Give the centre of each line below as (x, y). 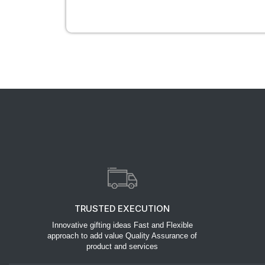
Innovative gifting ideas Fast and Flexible (122, 225)
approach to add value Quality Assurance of (122, 235)
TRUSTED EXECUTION (122, 208)
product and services (122, 246)
